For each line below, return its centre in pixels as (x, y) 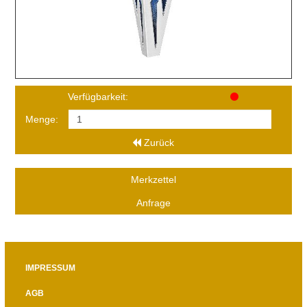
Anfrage (153, 203)
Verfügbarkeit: (98, 97)
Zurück (159, 143)
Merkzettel (153, 180)
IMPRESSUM (50, 268)
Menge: (41, 119)
